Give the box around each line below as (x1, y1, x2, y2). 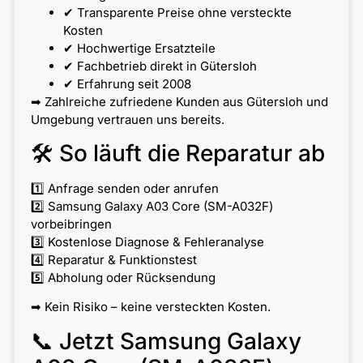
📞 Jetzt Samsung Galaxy (30, 327, 301, 355)
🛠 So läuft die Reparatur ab (30, 139, 325, 167)
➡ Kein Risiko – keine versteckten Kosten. (30, 299, 271, 315)
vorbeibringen (30, 216, 112, 232)
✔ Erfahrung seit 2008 (62, 75, 191, 92)
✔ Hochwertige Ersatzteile (62, 40, 216, 56)
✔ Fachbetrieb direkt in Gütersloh (62, 58, 257, 74)
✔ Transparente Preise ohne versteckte (62, 4, 292, 20)
